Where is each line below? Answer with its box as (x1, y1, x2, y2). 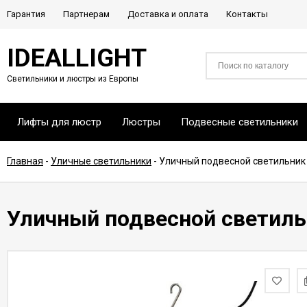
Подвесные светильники (181, 116, 298, 128)
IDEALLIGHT (7, 43, 147, 73)
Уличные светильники (51, 156, 151, 167)
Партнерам (63, 9, 110, 19)
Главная (7, 156, 43, 167)
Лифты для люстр (17, 116, 101, 128)
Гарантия (7, 9, 45, 19)
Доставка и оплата (127, 9, 208, 19)
